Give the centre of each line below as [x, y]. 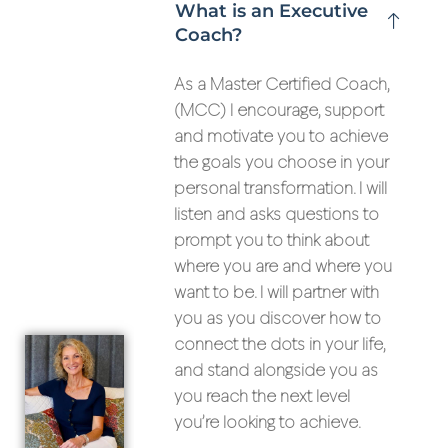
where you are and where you [282, 268]
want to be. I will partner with [276, 294]
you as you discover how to [277, 320]
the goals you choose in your [281, 164]
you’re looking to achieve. [267, 424]
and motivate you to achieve [280, 138]
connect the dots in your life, [279, 346]
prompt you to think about [271, 242]
